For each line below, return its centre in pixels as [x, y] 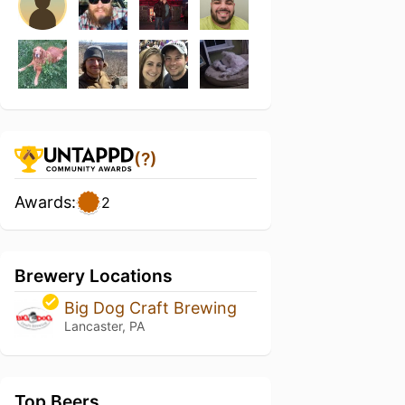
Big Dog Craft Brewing [150, 308]
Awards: [45, 202]
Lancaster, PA [104, 326]
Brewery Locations [94, 276]
